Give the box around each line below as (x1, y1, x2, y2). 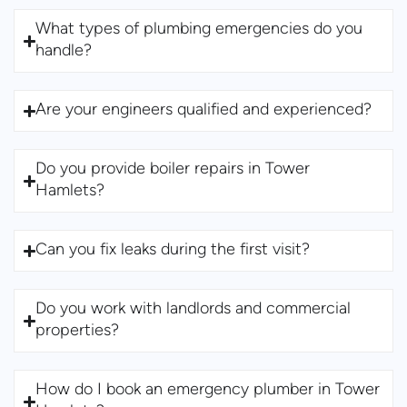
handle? (35, 43, 93, 61)
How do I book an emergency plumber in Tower (35, 382, 381, 400)
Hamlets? (35, 183, 105, 201)
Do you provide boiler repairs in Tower (35, 161, 311, 179)
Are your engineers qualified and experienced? (35, 102, 372, 120)
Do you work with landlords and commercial (35, 301, 352, 319)
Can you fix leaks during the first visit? (35, 242, 311, 260)
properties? (35, 323, 120, 341)
